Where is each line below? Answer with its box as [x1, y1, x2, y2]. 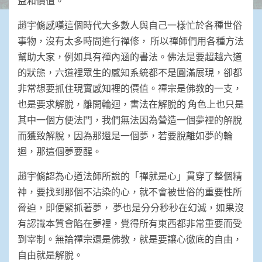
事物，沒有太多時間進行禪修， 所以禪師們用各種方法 [18, 35, 244, 46]
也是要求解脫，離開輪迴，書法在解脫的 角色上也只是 [18, 98, 244, 109]
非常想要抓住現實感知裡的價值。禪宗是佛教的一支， [18, 82, 242, 94]
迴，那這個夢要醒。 [18, 145, 102, 157]
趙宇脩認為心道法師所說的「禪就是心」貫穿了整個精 [18, 170, 242, 181]
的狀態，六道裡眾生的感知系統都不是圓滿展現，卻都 [18, 66, 242, 78]
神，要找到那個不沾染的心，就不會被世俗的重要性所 [18, 185, 242, 197]
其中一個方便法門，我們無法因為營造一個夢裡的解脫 [18, 113, 242, 125]
